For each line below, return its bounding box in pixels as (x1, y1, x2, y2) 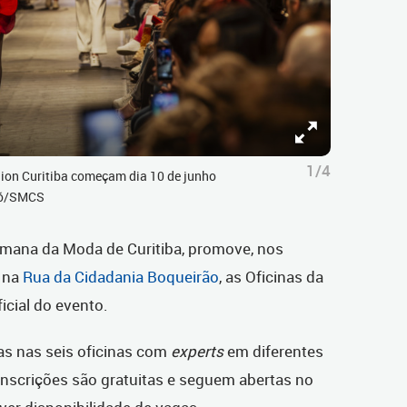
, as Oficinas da (219, 266, 323, 288)
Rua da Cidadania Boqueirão (23, 266, 219, 288)
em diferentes (223, 341, 323, 362)
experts (171, 341, 223, 362)
